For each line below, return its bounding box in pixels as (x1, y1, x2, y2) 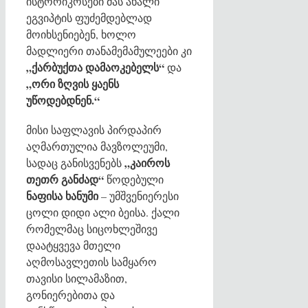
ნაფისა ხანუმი (26, 188, 98, 204)
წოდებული (104, 172, 164, 187)
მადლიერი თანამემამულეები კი (26, 43, 192, 58)
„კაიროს (124, 155, 170, 171)
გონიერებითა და (26, 287, 115, 302)
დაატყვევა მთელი (26, 238, 120, 253)
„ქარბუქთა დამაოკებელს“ (26, 58, 164, 75)
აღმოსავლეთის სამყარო (26, 254, 157, 269)
